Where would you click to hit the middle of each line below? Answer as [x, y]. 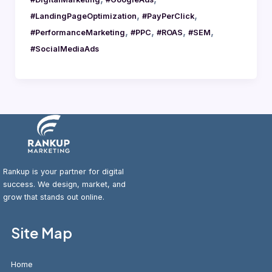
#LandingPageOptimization [83, 16]
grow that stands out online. [54, 197]
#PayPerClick [168, 16]
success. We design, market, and [64, 184]
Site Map [42, 233]
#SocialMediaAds [64, 49]
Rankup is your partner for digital [63, 171]
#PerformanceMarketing [77, 32]
